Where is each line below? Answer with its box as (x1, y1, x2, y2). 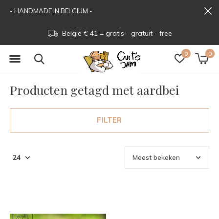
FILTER (97, 115, 122, 125)
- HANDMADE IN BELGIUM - (10, 7, 92, 15)
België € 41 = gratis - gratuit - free (60, 29, 172, 38)
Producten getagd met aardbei (10, 82, 179, 98)
